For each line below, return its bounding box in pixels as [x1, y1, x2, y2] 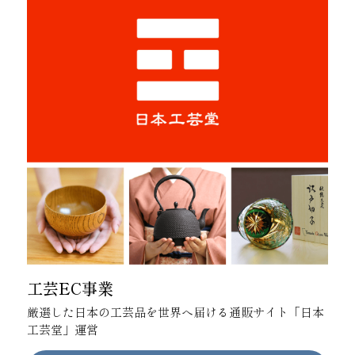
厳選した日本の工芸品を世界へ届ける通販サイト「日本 [27, 303, 324, 320]
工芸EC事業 [27, 276, 113, 300]
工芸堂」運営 [27, 320, 98, 338]
